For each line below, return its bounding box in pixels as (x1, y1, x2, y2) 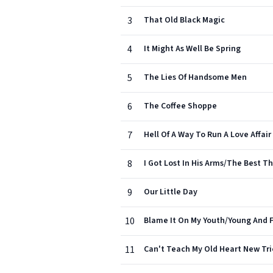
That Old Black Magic (144, 14, 225, 26)
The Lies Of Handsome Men (144, 71, 247, 83)
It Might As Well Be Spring (144, 43, 241, 55)
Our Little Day (144, 186, 197, 198)
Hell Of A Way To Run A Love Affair (144, 129, 271, 141)
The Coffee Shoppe (144, 100, 217, 112)
